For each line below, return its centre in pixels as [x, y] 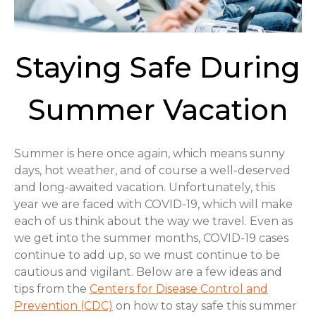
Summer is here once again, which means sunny [150, 153]
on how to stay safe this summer [205, 306]
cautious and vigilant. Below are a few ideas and [148, 272]
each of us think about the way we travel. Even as [153, 221]
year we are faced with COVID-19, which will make [153, 204]
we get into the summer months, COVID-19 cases [151, 238]
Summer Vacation [158, 110]
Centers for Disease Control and [179, 289]
